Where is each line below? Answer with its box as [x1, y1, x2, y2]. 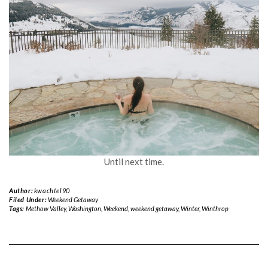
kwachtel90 [33, 187, 70, 195]
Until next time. [104, 156, 164, 167]
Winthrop [201, 205, 229, 213]
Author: [9, 187, 34, 195]
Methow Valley [25, 205, 66, 213]
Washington [68, 205, 101, 213]
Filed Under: [9, 196, 48, 204]
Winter [180, 205, 199, 213]
